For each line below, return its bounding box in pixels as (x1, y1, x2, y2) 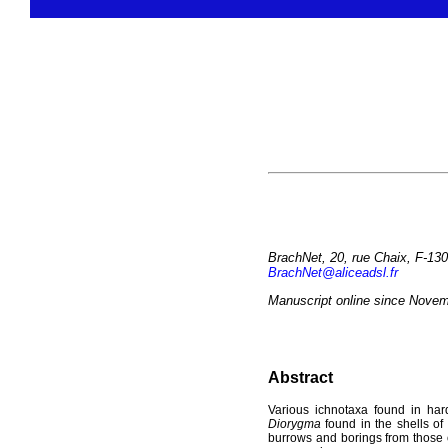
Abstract (268, 369, 333, 387)
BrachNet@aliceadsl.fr (268, 264, 398, 280)
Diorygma (268, 417, 321, 432)
